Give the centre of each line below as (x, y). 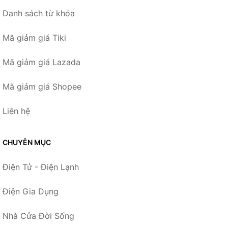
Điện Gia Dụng (31, 192)
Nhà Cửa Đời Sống (38, 216)
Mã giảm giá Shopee (42, 87)
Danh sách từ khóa (39, 13)
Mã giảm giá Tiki (34, 38)
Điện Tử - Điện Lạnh (41, 167)
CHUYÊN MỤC (27, 142)
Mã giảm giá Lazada (41, 62)
